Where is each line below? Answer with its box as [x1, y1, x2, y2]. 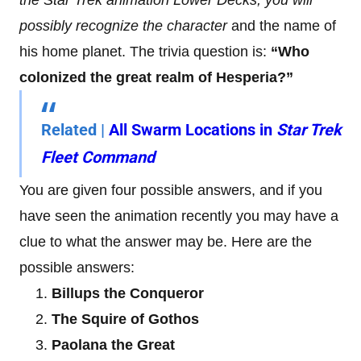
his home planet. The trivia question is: [19, 43, 271, 60]
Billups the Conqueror [52, 284, 204, 301]
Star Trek [276, 119, 342, 139]
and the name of [227, 17, 336, 34]
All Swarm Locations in [109, 119, 276, 139]
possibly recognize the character [19, 17, 227, 34]
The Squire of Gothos [52, 310, 199, 327]
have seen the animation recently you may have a [19, 207, 338, 224]
